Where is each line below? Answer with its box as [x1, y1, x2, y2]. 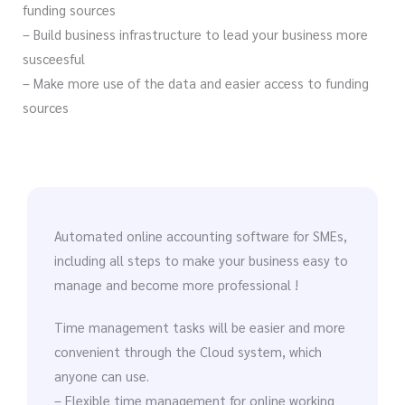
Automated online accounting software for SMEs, [54, 226, 347, 244]
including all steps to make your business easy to [54, 250, 348, 268]
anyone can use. [54, 366, 149, 384]
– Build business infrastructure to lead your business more [23, 25, 368, 43]
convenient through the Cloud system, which [54, 342, 322, 360]
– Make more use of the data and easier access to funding [23, 74, 369, 92]
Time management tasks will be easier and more [54, 317, 345, 335]
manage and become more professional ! [54, 275, 298, 293]
